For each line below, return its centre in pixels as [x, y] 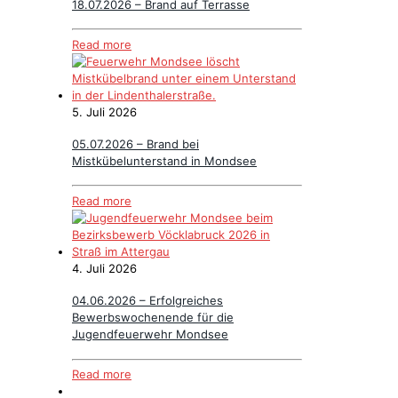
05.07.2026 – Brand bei [135, 144]
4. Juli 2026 [104, 268]
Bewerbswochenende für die [153, 318]
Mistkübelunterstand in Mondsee [164, 161]
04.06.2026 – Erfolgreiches [147, 301]
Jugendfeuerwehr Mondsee [150, 334]
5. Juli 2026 [104, 111]
